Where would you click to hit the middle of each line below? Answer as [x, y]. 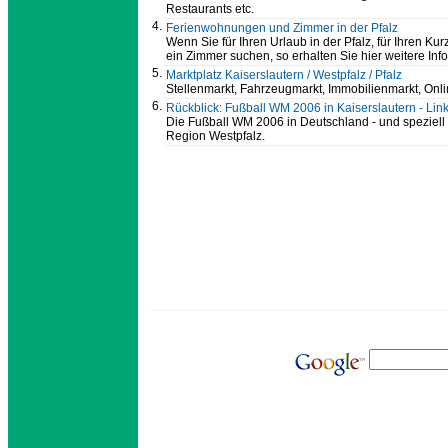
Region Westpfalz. [215, 136]
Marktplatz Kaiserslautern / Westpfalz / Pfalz [284, 75]
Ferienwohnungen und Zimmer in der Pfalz [282, 28]
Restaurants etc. [210, 9]
